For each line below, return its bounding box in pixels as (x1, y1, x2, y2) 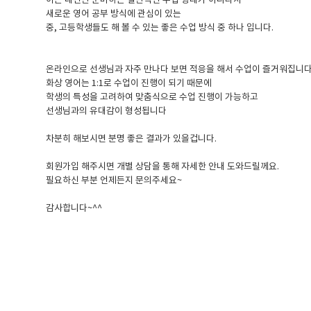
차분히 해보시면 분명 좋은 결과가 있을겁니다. (46, 134, 219, 144)
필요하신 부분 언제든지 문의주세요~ (46, 176, 185, 186)
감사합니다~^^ (46, 203, 107, 214)
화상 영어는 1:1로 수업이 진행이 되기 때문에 (46, 78, 215, 89)
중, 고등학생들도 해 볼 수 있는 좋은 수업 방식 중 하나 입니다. (46, 23, 276, 33)
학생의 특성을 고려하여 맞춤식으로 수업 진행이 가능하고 (46, 92, 261, 103)
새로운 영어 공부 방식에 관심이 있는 (46, 9, 184, 19)
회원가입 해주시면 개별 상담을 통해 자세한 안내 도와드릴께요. (46, 162, 280, 172)
